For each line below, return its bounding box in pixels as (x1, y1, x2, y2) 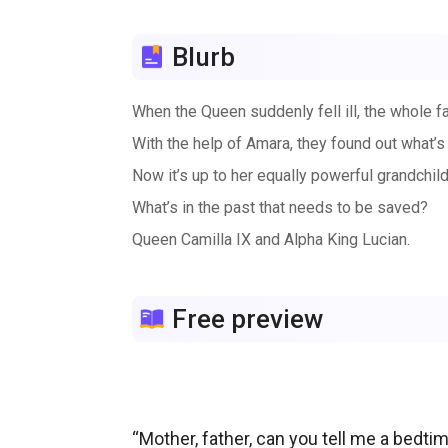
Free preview (172, 304, 323, 334)
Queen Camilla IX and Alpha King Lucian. (132, 230, 410, 249)
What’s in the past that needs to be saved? (132, 198, 428, 217)
